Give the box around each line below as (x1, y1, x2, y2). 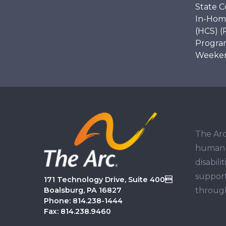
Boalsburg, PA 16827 (44, 186, 122, 195)
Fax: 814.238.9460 (44, 207, 111, 216)
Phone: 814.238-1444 (44, 196, 123, 206)
